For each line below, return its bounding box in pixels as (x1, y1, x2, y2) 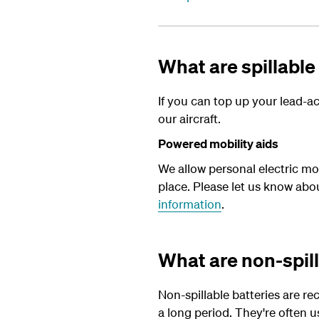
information (158, 197, 221, 211)
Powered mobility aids (158, 136, 278, 151)
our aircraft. (158, 111, 221, 126)
